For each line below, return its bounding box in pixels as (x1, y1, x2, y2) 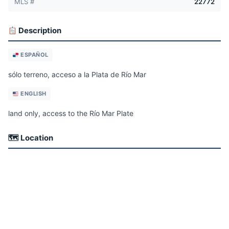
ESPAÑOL (18, 51, 49, 59)
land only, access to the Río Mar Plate (8, 109, 133, 118)
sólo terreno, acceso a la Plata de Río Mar (8, 70, 146, 79)
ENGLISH (18, 90, 47, 98)
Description (17, 26, 62, 36)
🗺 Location (8, 133, 53, 143)
